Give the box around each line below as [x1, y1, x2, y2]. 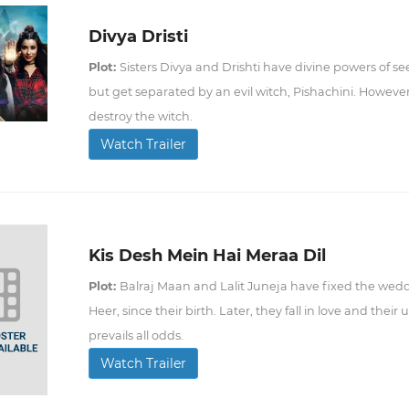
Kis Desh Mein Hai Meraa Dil [88, 246, 326, 266]
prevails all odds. [88, 329, 184, 342]
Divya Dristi [88, 26, 188, 47]
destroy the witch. [88, 110, 193, 123]
